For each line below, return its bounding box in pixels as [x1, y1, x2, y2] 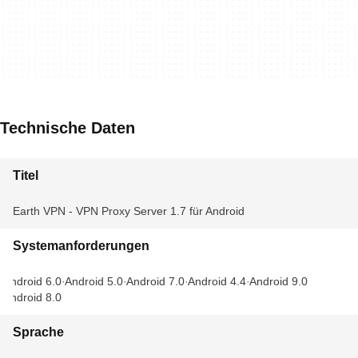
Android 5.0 [65, 275, 123, 288]
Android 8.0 [3, 291, 62, 304]
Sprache [13, 325, 64, 339]
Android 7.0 [126, 275, 185, 288]
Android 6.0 [3, 275, 62, 288]
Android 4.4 [188, 275, 246, 288]
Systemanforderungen [13, 239, 149, 253]
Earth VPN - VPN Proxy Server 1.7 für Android [13, 205, 245, 217]
